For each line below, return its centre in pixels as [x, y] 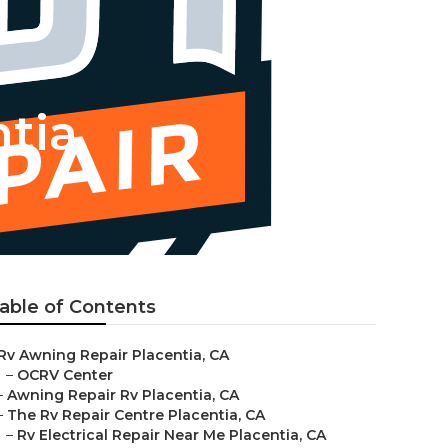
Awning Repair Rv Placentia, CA [123, 395]
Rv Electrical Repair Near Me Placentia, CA [171, 435]
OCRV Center [65, 375]
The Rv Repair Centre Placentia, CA [136, 415]
